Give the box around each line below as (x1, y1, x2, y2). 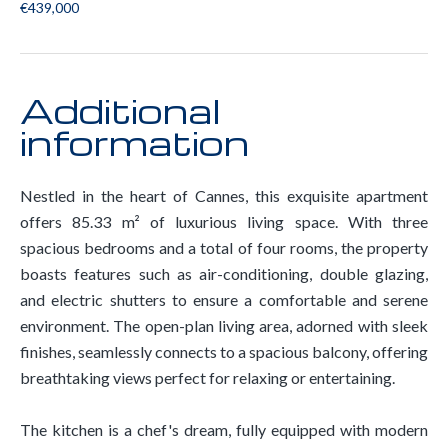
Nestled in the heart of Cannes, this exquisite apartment (20, 186, 428, 205)
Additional (20, 87, 221, 133)
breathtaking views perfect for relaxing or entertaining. (20, 368, 395, 387)
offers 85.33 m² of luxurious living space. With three (20, 212, 428, 231)
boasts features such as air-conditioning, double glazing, (20, 264, 428, 283)
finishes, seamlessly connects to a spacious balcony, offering (20, 342, 428, 361)
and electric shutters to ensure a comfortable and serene (20, 290, 428, 309)
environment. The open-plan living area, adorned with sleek (20, 316, 428, 335)
